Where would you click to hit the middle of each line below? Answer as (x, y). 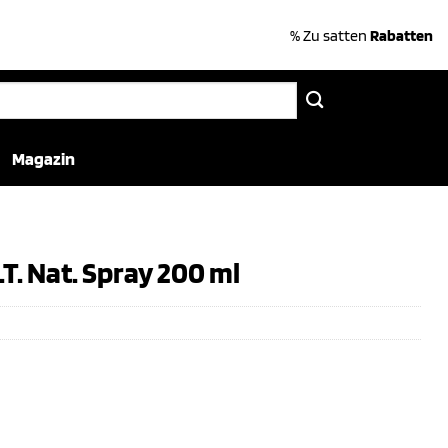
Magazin (43, 158)
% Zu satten (330, 35)
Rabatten (401, 35)
